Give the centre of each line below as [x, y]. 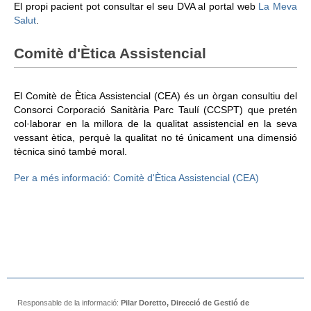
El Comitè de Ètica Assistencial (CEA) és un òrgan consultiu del [155, 96]
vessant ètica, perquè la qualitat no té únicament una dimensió [155, 138]
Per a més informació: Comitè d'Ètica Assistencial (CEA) [136, 178]
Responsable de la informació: [69, 303]
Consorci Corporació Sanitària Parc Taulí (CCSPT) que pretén [155, 110]
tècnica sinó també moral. [70, 152]
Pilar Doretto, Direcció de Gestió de [185, 303]
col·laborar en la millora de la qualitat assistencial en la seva [155, 124]
